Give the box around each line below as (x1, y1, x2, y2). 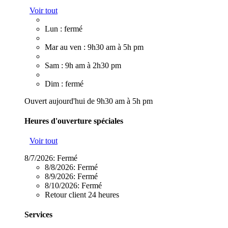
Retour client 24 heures (45, 190, 119, 199)
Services (24, 210, 52, 219)
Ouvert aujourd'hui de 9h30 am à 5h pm (24, 96, 153, 105)
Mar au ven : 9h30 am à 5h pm (45, 42, 144, 51)
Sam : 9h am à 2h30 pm (45, 61, 121, 70)
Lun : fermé (45, 24, 82, 33)
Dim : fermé (45, 79, 83, 88)
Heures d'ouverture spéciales (24, 116, 123, 125)
